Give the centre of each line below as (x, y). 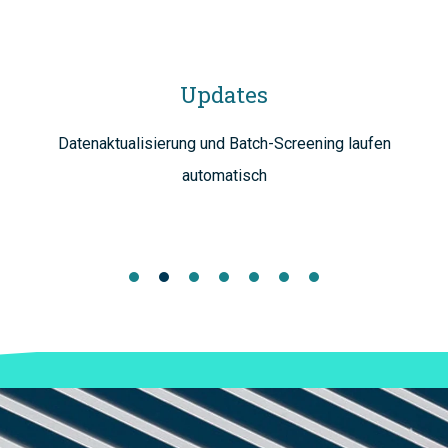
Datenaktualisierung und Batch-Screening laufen (224, 143)
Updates (224, 94)
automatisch (224, 175)
